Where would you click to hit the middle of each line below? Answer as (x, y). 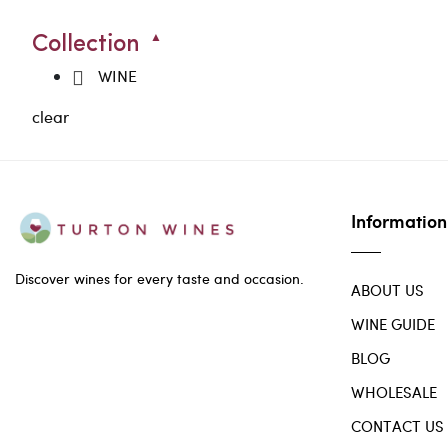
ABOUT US (387, 290)
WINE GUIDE (393, 324)
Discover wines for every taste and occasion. (159, 278)
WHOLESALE (394, 392)
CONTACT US (397, 426)
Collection (86, 44)
